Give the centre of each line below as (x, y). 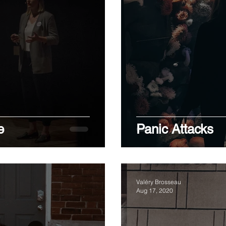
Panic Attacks (175, 129)
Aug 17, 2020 (155, 190)
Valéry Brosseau (159, 182)
